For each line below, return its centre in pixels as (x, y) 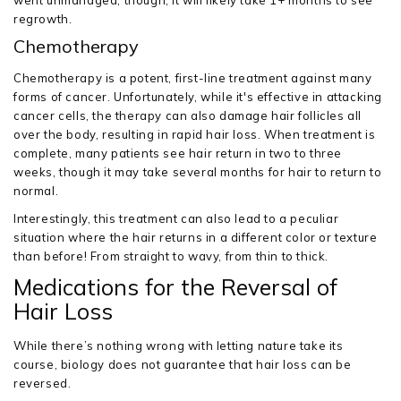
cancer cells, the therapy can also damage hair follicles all (188, 115)
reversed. (43, 383)
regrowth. (43, 19)
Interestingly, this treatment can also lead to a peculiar (176, 218)
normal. (36, 191)
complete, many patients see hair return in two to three (178, 153)
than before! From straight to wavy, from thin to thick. (171, 256)
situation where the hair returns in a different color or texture (196, 237)
